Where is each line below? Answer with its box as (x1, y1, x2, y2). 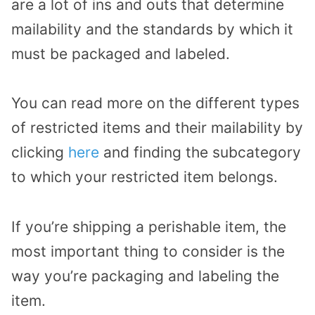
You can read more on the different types (11, 94, 300, 112)
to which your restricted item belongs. (11, 168, 278, 186)
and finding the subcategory (99, 143, 301, 162)
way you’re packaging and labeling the (11, 267, 279, 285)
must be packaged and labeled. (11, 44, 230, 63)
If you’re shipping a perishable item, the (11, 218, 286, 236)
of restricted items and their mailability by (11, 119, 303, 137)
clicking (11, 143, 68, 162)
